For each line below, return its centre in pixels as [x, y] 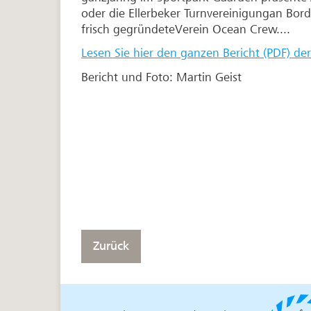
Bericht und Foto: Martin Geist [161, 77]
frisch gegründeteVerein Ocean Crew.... [186, 29]
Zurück [111, 246]
